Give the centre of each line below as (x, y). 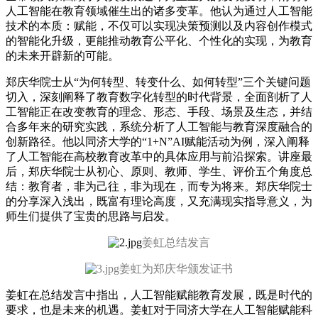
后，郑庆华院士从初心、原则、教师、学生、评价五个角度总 (159, 171)
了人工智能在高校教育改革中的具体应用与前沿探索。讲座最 (159, 157)
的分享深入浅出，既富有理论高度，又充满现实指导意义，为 (159, 201)
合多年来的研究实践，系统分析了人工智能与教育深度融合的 (159, 127)
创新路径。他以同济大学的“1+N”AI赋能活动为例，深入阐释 (158, 142)
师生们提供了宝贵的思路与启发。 (91, 216)
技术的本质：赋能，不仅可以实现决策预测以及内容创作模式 (159, 26)
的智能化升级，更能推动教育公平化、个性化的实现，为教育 (159, 41)
